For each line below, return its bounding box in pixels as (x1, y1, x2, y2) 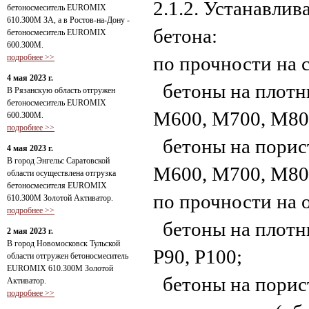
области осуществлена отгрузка (7, 168, 116, 178)
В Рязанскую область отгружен (7, 86, 115, 95)
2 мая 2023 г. (7, 226, 53, 236)
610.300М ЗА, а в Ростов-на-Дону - (7, 15, 130, 25)
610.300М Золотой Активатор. (7, 193, 113, 203)
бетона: (153, 25, 217, 48)
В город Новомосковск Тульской (7, 239, 120, 248)
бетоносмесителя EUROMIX (7, 181, 107, 190)
